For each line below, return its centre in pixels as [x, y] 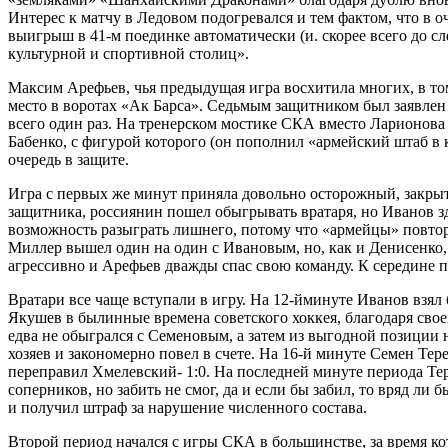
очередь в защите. [68, 159]
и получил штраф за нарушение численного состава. [187, 407]
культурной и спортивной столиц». [128, 53]
